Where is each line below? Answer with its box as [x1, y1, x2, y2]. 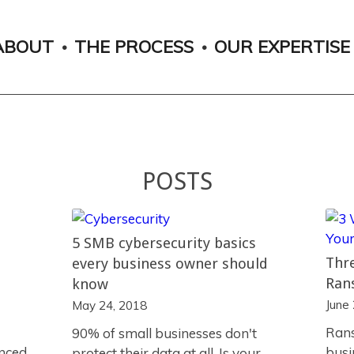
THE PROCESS [74, 36, 194, 58]
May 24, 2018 [71, 298, 147, 313]
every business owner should [71, 255, 268, 272]
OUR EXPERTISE [214, 36, 351, 58]
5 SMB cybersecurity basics [71, 235, 256, 251]
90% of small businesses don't [71, 325, 257, 341]
